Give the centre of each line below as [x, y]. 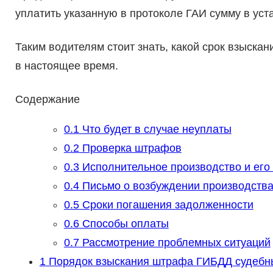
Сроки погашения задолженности [166, 205]
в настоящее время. [66, 66]
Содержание [47, 100]
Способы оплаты [124, 224]
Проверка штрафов [130, 148]
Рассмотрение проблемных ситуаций [175, 243]
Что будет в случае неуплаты [155, 129]
